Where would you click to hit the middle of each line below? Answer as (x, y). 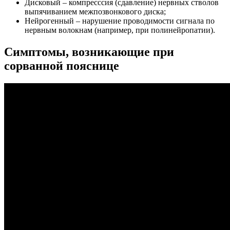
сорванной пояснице (62, 65)
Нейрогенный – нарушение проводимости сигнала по (120, 21)
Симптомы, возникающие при (89, 52)
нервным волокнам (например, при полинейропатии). (120, 30)
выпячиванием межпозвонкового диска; (95, 12)
